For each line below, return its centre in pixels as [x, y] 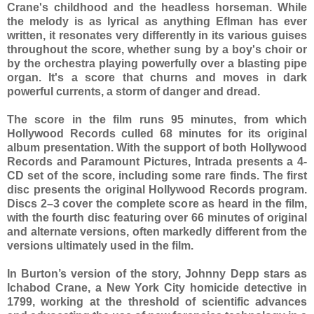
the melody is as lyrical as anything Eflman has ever [157, 21]
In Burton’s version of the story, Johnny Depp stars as [157, 273]
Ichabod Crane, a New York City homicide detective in [157, 287]
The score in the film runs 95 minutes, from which [157, 119]
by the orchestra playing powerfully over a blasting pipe [157, 63]
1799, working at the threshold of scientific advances [157, 301]
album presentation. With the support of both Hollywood [157, 147]
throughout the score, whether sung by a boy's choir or [157, 49]
